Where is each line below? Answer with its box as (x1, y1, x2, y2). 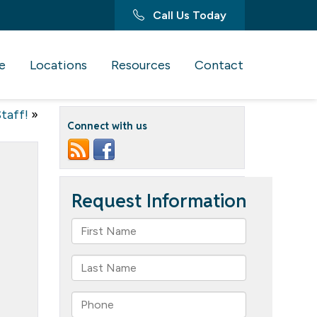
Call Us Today (150, 8, 226, 22)
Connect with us (67, 120, 147, 132)
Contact (195, 57, 243, 73)
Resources (111, 57, 171, 73)
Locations (30, 57, 87, 73)
